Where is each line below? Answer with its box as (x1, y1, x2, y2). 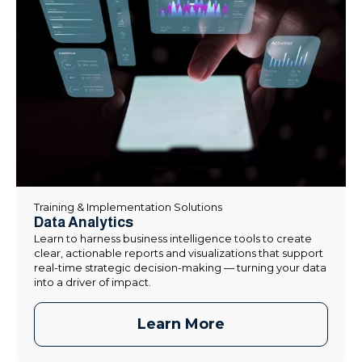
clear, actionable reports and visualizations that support (34, 246, 323, 260)
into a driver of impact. (34, 276, 151, 289)
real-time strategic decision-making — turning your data (34, 261, 326, 275)
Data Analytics (34, 214, 133, 231)
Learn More (137, 315, 225, 334)
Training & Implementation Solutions (34, 200, 222, 214)
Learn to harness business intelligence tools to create (34, 232, 312, 246)
